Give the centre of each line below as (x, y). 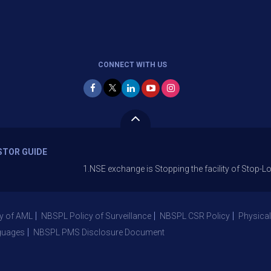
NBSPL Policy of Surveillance (96, 216)
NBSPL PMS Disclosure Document (99, 232)
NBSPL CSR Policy (195, 216)
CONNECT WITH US (132, 65)
